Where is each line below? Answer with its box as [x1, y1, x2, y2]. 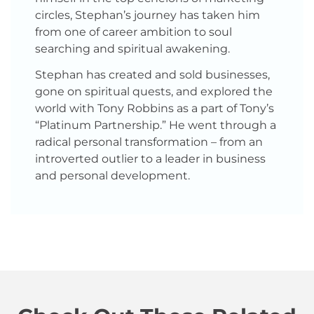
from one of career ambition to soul [35, 25, 232, 39]
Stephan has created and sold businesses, [35, 67, 270, 81]
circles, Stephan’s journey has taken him [35, 8, 260, 22]
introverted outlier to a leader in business [35, 151, 266, 165]
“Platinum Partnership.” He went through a [35, 118, 276, 132]
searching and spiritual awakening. [35, 42, 230, 55]
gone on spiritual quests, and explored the [35, 84, 273, 98]
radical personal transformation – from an [35, 135, 263, 149]
